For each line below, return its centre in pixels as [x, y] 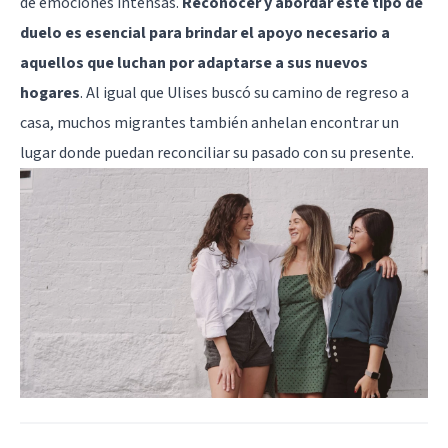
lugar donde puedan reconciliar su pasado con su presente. [217, 153]
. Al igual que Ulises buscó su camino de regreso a [244, 93]
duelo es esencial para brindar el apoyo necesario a [205, 33]
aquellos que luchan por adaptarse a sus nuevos [194, 63]
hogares [50, 93]
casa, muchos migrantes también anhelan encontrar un [209, 123]
